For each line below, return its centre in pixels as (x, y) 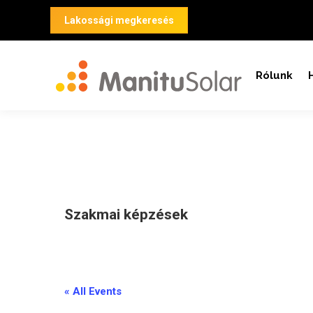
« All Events (93, 291)
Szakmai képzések (126, 214)
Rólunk (274, 75)
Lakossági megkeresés (119, 20)
